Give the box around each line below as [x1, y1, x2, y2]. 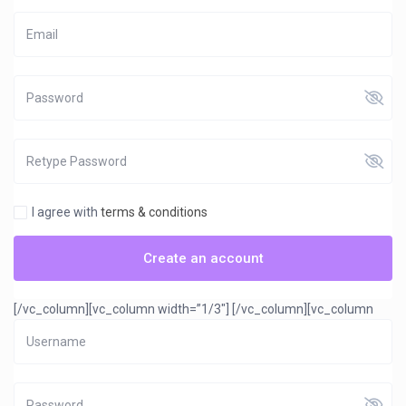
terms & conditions [101, 205, 208, 220]
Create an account [142, 250, 264, 267]
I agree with [32, 205, 101, 220]
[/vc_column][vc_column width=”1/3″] [14, 302, 230, 317]
